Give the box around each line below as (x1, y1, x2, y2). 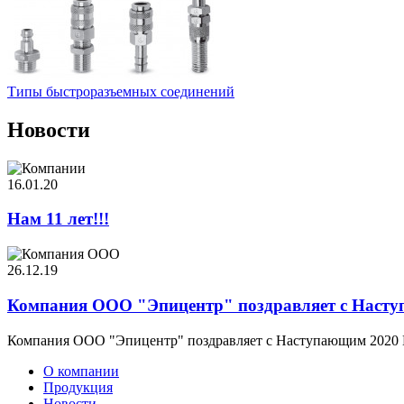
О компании (43, 363, 119, 379)
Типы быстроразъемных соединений (7, 83, 234, 99)
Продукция (43, 379, 113, 395)
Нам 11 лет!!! (7, 209, 109, 229)
